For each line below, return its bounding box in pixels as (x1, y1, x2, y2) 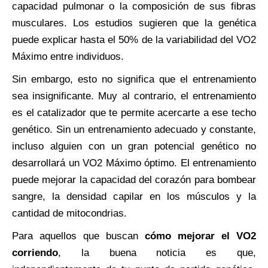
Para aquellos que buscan (12, 230, 145, 242)
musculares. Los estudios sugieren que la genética (12, 17, 256, 29)
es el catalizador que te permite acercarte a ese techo (12, 106, 256, 118)
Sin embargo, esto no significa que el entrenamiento (12, 73, 256, 85)
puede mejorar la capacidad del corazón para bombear (12, 173, 256, 185)
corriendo (12, 246, 58, 258)
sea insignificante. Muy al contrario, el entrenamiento (12, 90, 256, 102)
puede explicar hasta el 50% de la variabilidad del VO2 (12, 33, 256, 45)
